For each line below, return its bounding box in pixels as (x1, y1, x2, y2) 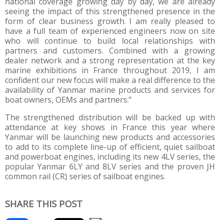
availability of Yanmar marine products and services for (5, 84, 215, 96)
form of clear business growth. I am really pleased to (5, 16, 215, 27)
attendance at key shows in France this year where (5, 122, 215, 133)
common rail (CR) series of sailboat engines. (5, 171, 165, 182)
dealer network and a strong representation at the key (5, 55, 215, 66)
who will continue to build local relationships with (5, 35, 215, 47)
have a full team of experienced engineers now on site (5, 26, 215, 37)
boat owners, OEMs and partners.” (5, 94, 132, 106)
